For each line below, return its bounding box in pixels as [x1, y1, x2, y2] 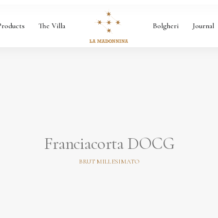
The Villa [38, 21, 65, 30]
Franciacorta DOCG [43, 133, 175, 154]
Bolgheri [153, 21, 179, 30]
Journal [192, 21, 214, 30]
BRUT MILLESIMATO [78, 158, 140, 165]
